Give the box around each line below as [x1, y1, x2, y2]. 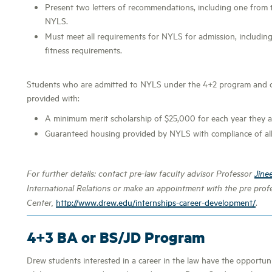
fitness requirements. [45, 44, 122, 55]
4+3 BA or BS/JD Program [27, 227, 205, 247]
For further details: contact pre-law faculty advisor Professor [27, 168, 254, 178]
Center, [27, 197, 56, 208]
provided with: [27, 92, 80, 103]
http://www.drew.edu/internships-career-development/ [56, 196, 256, 208]
